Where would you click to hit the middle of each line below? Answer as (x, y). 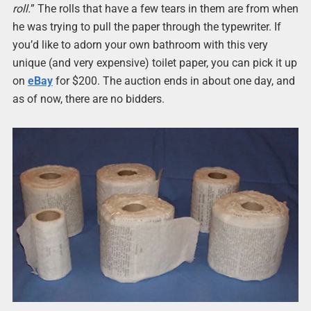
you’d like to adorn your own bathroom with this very (140, 45)
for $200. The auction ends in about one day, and (174, 81)
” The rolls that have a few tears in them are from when (164, 9)
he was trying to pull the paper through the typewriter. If (146, 27)
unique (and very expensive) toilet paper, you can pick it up (154, 63)
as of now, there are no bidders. (88, 99)
